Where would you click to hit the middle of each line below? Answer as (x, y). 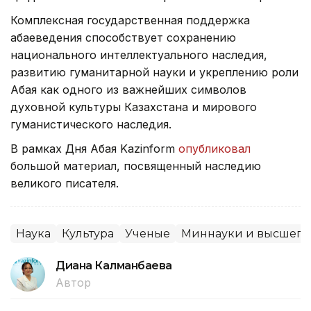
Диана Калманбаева (114, 266)
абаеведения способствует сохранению (123, 38)
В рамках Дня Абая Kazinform (94, 149)
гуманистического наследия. (91, 125)
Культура (88, 234)
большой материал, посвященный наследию (136, 166)
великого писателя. (65, 184)
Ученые (148, 234)
